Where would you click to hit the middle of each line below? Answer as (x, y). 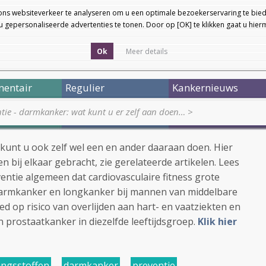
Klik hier (217, 221)
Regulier (85, 88)
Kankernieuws (205, 88)
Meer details (147, 51)
